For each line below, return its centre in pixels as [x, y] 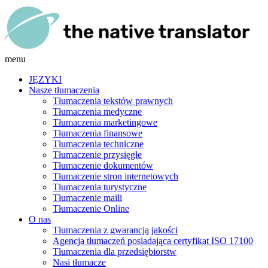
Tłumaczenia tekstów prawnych [113, 101]
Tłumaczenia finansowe [98, 133]
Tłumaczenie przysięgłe [97, 155]
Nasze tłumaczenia [64, 90]
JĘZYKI [45, 79]
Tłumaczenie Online [91, 208]
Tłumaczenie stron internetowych [115, 176]
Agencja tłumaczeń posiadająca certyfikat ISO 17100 [153, 241]
